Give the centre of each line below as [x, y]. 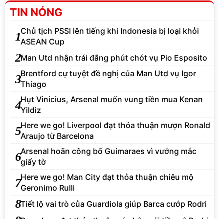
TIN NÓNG [36, 12]
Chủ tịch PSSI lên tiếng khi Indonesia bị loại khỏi [110, 31]
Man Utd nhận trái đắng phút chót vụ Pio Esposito [114, 57]
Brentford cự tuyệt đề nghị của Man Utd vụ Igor [108, 74]
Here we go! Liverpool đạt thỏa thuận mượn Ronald [115, 125]
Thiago [33, 84]
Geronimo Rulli [48, 188]
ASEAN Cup [43, 42]
